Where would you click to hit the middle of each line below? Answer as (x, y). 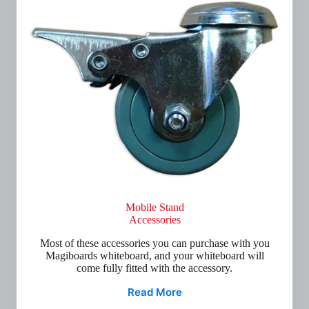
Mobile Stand (154, 207)
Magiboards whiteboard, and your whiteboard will (154, 256)
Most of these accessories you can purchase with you (154, 243)
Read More (154, 292)
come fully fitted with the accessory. (154, 268)
